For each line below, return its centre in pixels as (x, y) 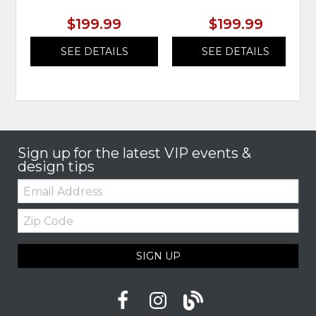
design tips (56, 167)
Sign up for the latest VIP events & (135, 153)
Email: (32, 184)
